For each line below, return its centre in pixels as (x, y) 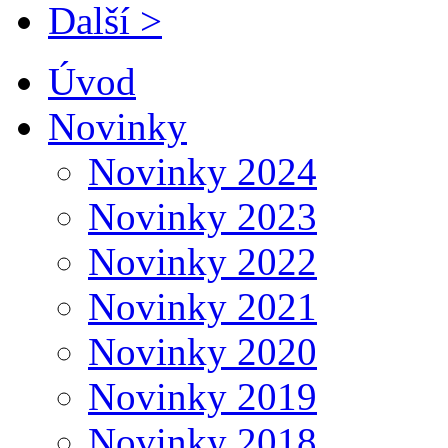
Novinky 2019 (202, 396)
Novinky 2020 (202, 351)
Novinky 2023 (202, 216)
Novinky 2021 (202, 306)
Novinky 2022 (202, 261)
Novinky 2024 (202, 171)
